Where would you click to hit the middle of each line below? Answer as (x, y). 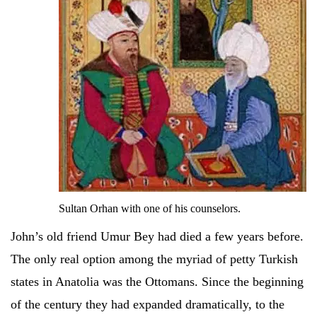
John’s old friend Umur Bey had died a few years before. (157, 237)
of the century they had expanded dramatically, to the (148, 305)
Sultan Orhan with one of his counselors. (150, 208)
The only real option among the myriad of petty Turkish (154, 259)
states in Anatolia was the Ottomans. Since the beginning (157, 282)
